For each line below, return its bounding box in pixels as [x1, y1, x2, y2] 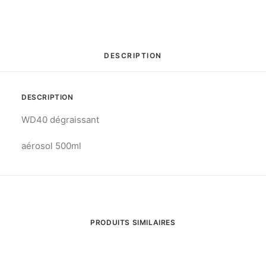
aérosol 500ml [21, 140, 81, 151]
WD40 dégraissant [21, 114, 99, 125]
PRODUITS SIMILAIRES [90, 218, 176, 227]
